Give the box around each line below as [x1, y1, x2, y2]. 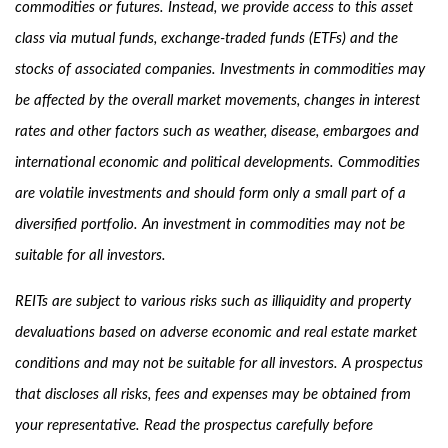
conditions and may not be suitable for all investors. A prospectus [15, 356, 423, 371]
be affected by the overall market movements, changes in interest [15, 93, 420, 108]
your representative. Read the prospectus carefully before [15, 418, 373, 433]
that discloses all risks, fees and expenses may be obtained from [15, 387, 411, 402]
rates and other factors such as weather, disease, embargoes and [15, 124, 419, 139]
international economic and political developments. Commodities [15, 155, 420, 170]
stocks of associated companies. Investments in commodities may [15, 62, 425, 77]
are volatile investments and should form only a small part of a [15, 186, 406, 201]
